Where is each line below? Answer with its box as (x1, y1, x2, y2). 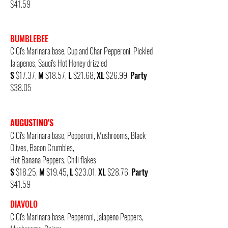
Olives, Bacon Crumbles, (10, 141, 74, 154)
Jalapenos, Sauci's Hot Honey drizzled (10, 57, 107, 69)
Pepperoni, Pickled (104, 45, 153, 57)
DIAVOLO (10, 198, 38, 210)
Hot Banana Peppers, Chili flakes (10, 154, 96, 166)
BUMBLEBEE (10, 33, 48, 45)
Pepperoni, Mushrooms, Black (67, 129, 146, 141)
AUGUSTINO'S (10, 117, 53, 129)
